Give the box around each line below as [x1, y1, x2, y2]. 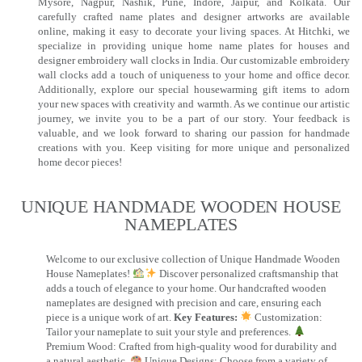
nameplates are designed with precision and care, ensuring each [46, 296, 322, 309]
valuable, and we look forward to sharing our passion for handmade [38, 127, 350, 140]
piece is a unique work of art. [46, 310, 174, 323]
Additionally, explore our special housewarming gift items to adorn [38, 83, 350, 96]
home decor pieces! [38, 156, 122, 169]
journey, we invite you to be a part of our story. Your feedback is [38, 112, 350, 125]
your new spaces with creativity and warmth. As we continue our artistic [38, 98, 350, 111]
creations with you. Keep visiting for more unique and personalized [38, 141, 350, 154]
